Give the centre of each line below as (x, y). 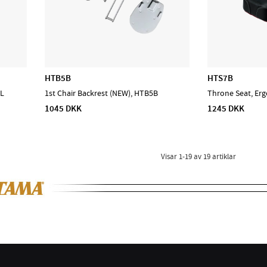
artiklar (223, 156)
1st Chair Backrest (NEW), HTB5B (102, 94)
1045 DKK (63, 108)
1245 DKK (226, 108)
